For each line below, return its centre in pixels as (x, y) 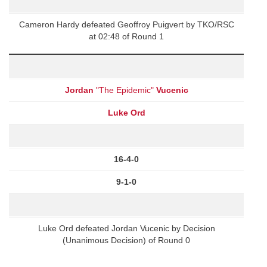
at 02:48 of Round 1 (126, 36)
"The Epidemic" (125, 90)
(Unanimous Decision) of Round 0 (126, 240)
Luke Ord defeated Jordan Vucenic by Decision (126, 228)
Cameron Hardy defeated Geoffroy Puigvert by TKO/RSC (126, 24)
